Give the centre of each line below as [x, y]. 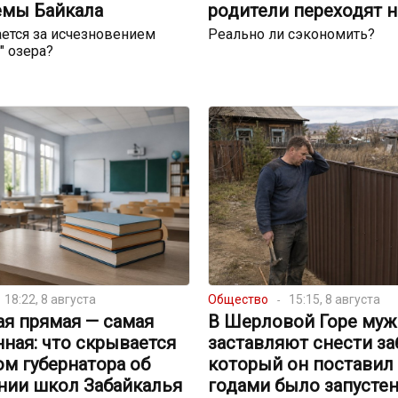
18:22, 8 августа [50, 300]
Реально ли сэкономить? [291, 35]
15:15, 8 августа [334, 300]
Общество [238, 300]
